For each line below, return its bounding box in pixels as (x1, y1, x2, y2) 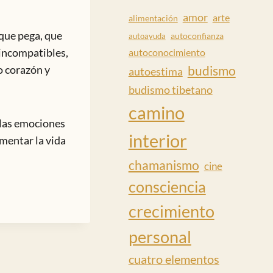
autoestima (128, 64, 183, 78)
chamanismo (128, 157, 199, 172)
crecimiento (128, 201, 214, 221)
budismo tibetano (128, 82, 213, 96)
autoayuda (128, 30, 166, 41)
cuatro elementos (128, 252, 219, 266)
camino (128, 101, 185, 123)
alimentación (128, 12, 178, 23)
